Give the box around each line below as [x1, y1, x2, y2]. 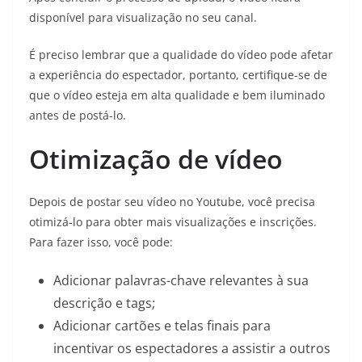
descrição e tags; [53, 293, 155, 312]
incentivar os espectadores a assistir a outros [53, 339, 330, 357]
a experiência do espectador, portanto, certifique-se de [29, 66, 327, 82]
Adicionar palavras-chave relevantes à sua [53, 271, 309, 289]
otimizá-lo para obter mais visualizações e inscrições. [29, 213, 317, 229]
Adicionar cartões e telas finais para [53, 316, 271, 335]
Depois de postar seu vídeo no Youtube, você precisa [29, 193, 315, 209]
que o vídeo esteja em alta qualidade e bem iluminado [29, 86, 325, 103]
